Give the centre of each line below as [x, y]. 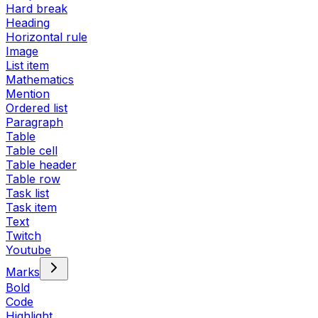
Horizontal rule [46, 37]
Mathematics [40, 79]
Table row [33, 179]
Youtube [28, 250]
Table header [41, 165]
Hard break [37, 9]
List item [27, 65]
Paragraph [34, 122]
